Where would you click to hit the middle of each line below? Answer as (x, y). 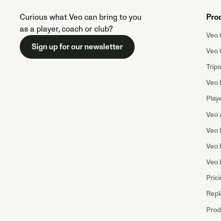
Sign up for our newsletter (77, 47)
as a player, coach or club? (66, 29)
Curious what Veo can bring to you (81, 17)
